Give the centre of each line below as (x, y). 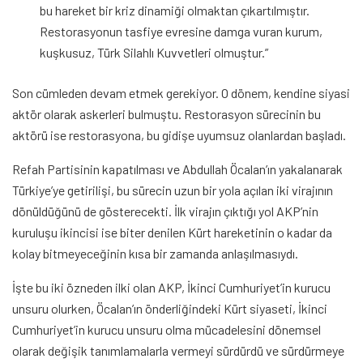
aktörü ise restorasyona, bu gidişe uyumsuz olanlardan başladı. (179, 135)
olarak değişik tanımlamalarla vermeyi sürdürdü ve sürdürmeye (178, 351)
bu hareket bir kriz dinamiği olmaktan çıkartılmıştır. (175, 11)
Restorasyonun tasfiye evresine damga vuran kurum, (181, 32)
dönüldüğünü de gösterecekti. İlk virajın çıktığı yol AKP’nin (165, 211)
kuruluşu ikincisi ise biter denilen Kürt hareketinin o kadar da (172, 233)
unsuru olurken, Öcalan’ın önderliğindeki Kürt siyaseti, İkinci (170, 309)
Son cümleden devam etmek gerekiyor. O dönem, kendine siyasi (181, 93)
